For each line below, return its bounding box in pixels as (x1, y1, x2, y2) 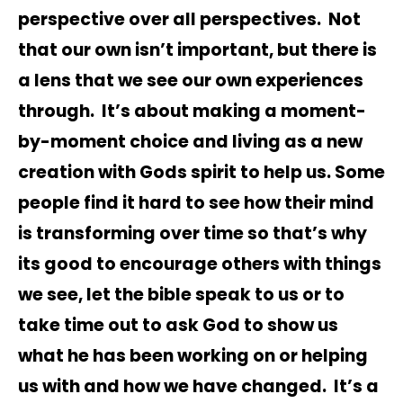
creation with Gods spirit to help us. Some (18, 159, 385, 184)
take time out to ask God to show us (18, 312, 338, 337)
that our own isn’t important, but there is (18, 37, 377, 62)
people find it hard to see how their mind (18, 190, 374, 215)
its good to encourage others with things (18, 251, 381, 276)
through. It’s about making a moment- (18, 98, 366, 123)
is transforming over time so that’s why (18, 220, 367, 246)
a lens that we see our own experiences (18, 67, 363, 93)
